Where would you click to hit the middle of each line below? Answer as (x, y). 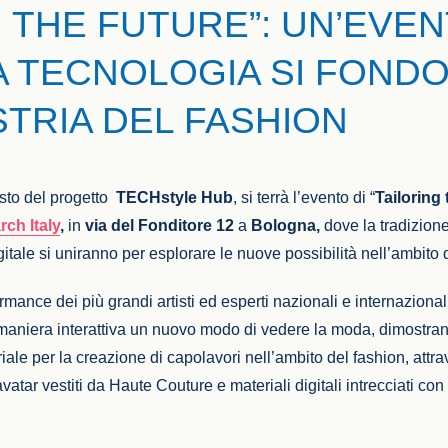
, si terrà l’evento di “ (304, 197)
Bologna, (286, 225)
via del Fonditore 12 (160, 225)
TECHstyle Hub (175, 197)
